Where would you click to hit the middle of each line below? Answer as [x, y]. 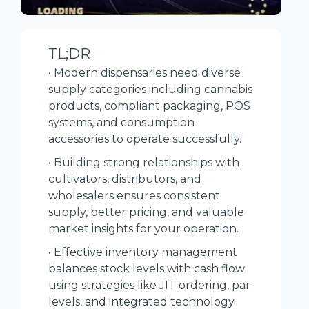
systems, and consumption [121, 123]
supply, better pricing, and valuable [146, 212]
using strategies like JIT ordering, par [149, 286]
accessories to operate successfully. [145, 139]
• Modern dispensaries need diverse [144, 73]
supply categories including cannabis [150, 90]
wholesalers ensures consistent [134, 196]
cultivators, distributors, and [125, 179]
